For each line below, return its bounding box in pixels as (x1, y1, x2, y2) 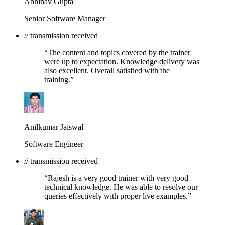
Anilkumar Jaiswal (24, 122, 83, 131)
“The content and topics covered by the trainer (44, 48, 190, 57)
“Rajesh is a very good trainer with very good (44, 173, 188, 182)
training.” (44, 75, 74, 84)
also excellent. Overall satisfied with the (44, 66, 170, 75)
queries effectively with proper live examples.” (44, 191, 191, 200)
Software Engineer (24, 139, 83, 148)
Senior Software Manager (24, 14, 105, 23)
